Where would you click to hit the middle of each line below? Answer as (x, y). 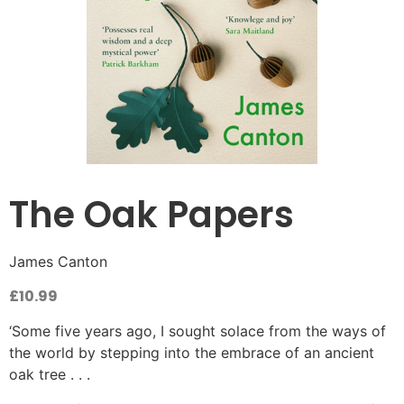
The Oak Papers (151, 215)
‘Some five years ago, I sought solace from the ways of (197, 331)
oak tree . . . (50, 375)
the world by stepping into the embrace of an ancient (192, 353)
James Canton (58, 262)
